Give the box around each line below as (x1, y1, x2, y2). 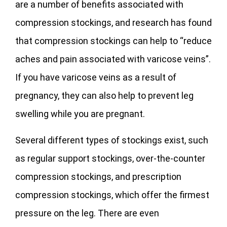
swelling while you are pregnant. (15, 108, 145, 120)
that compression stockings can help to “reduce (15, 35, 212, 47)
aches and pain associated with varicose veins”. (15, 54, 211, 65)
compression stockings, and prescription (15, 171, 181, 182)
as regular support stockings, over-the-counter (15, 153, 205, 164)
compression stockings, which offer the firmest (15, 190, 209, 201)
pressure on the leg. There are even (15, 208, 159, 219)
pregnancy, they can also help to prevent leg (15, 90, 194, 101)
